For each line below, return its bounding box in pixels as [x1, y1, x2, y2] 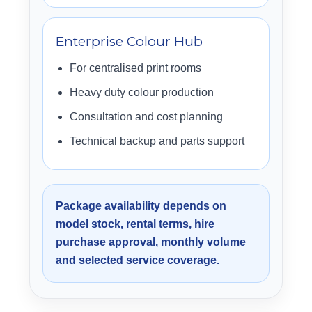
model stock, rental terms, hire [56, 218, 214, 230]
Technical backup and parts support [70, 135, 244, 147]
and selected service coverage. [56, 254, 219, 266]
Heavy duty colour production [70, 86, 214, 98]
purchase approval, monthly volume [56, 236, 246, 248]
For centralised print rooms [70, 62, 201, 74]
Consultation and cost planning [70, 111, 223, 123]
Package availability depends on [56, 200, 226, 212]
